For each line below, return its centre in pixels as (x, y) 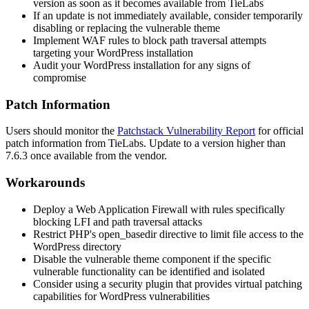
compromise (60, 77)
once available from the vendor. (97, 156)
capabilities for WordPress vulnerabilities (121, 296)
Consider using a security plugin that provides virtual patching (168, 283)
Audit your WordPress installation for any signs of (142, 65)
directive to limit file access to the (230, 234)
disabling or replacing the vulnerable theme (127, 28)
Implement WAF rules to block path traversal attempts (150, 40)
